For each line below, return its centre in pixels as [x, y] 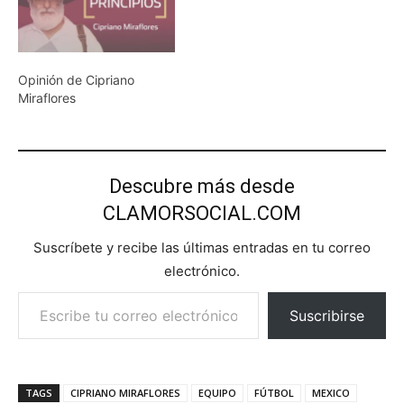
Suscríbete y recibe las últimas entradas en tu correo [202, 248]
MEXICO [331, 393]
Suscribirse [327, 316]
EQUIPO [217, 393]
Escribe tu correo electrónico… [23, 291]
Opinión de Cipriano [76, 80]
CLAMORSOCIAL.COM [202, 213]
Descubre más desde [202, 186]
